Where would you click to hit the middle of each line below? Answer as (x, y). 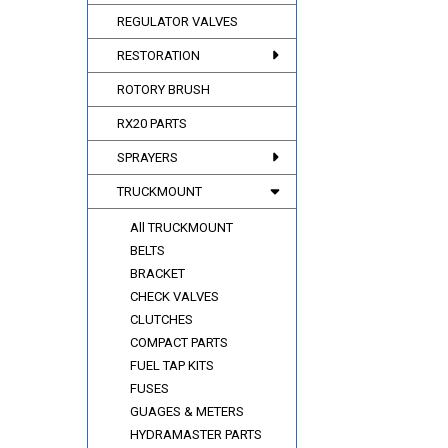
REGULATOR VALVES (178, 21)
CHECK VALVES (175, 296)
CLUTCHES (162, 319)
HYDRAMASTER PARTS (196, 434)
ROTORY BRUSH (164, 89)
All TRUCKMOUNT (182, 227)
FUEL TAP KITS (172, 365)
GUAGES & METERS (187, 411)
